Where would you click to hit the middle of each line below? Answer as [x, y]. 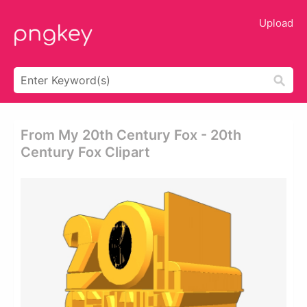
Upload [276, 23]
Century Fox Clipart [85, 152]
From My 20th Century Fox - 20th [131, 135]
